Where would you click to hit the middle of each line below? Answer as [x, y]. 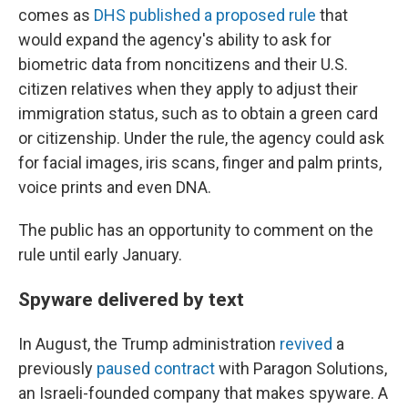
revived [306, 344]
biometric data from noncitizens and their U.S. [183, 64]
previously [57, 368]
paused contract [156, 368]
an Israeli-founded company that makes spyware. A [203, 393]
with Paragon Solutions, [301, 368]
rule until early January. [100, 255]
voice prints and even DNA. [115, 187]
